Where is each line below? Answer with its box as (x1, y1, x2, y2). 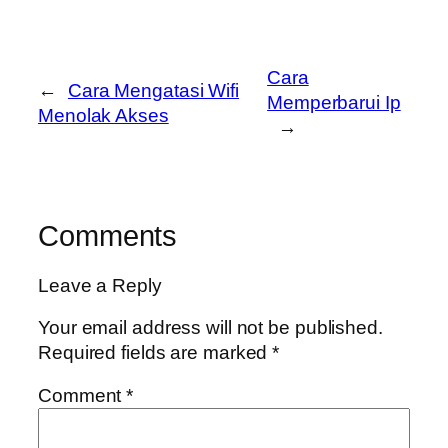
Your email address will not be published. (38, 316, 383, 338)
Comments (38, 220, 178, 253)
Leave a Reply (38, 275, 162, 296)
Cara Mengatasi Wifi (67, 79, 240, 101)
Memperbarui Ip (267, 92, 401, 114)
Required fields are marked (38, 341, 273, 363)
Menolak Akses (38, 104, 169, 126)
